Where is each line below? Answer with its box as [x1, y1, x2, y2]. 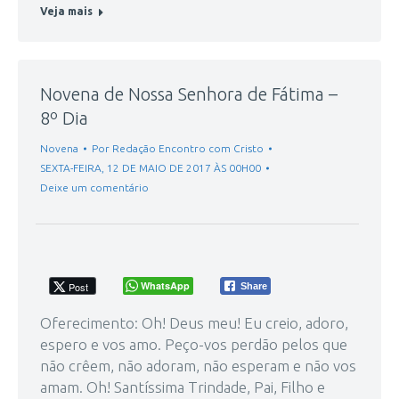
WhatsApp [141, 278, 190, 292]
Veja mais [40, 4, 93, 17]
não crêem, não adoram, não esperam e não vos [40, 356, 356, 374]
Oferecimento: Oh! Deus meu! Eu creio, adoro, [40, 313, 348, 331]
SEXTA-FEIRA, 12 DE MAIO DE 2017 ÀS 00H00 [40, 161, 261, 174]
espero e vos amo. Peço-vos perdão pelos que [40, 335, 347, 353]
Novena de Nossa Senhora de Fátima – [40, 83, 338, 104]
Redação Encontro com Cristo [112, 142, 264, 154]
